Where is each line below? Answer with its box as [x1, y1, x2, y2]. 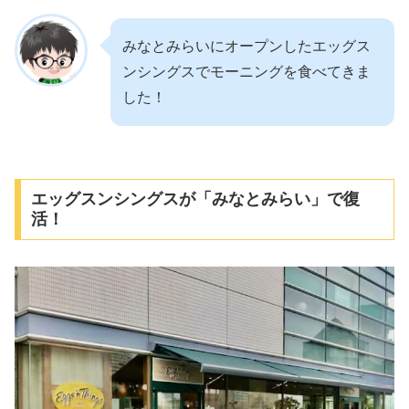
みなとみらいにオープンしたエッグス [122, 37, 371, 54]
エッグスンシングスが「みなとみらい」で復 [30, 190, 360, 209]
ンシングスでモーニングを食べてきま [122, 63, 371, 79]
